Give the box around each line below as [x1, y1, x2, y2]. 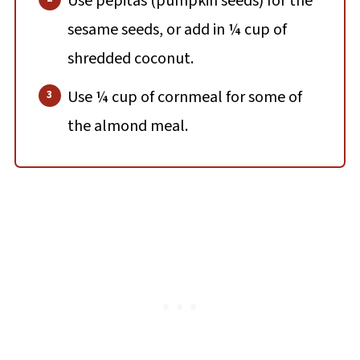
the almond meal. [67, 114, 188, 137]
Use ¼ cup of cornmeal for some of [67, 85, 302, 108]
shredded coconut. [67, 47, 194, 70]
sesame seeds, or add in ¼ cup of [67, 18, 287, 41]
